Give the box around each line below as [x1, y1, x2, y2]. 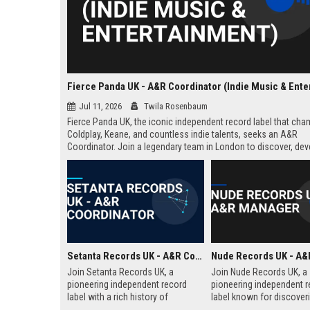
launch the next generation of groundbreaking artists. [67, 154, 274, 165]
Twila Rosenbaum [142, 101, 208, 111]
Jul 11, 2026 [79, 101, 122, 111]
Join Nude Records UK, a [210, 266, 307, 277]
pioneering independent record [67, 279, 187, 290]
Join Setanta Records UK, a [67, 266, 174, 277]
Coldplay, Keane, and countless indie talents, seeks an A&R [67, 129, 298, 140]
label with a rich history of [67, 291, 168, 302]
